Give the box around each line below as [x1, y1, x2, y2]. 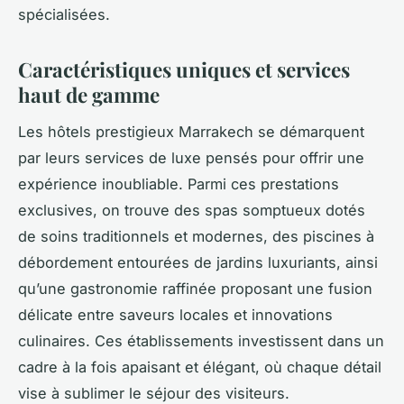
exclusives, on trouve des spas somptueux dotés [18, 200, 365, 219]
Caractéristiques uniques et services [18, 55, 350, 83]
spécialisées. [18, 5, 110, 23]
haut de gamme [18, 80, 160, 108]
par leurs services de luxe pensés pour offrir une [18, 148, 364, 167]
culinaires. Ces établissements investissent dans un [18, 331, 384, 350]
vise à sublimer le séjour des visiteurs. [18, 383, 289, 402]
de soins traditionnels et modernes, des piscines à [18, 226, 374, 245]
